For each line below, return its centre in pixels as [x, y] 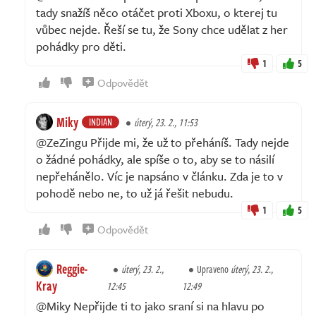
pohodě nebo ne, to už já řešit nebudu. [135, 193]
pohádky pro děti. [81, 46]
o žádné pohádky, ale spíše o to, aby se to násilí [155, 159]
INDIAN [101, 121]
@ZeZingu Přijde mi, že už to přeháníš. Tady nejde [163, 142]
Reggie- [72, 268]
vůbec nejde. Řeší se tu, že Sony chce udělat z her [162, 29]
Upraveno [214, 269]
